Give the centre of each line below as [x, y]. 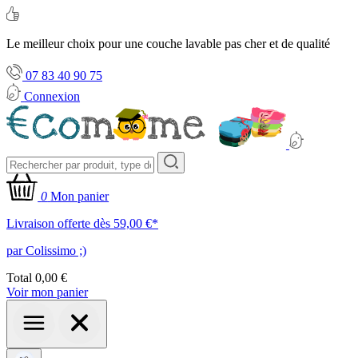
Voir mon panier [47, 292]
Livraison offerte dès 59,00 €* [82, 223]
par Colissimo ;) [46, 250]
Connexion [52, 96]
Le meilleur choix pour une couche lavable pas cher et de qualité [168, 44]
